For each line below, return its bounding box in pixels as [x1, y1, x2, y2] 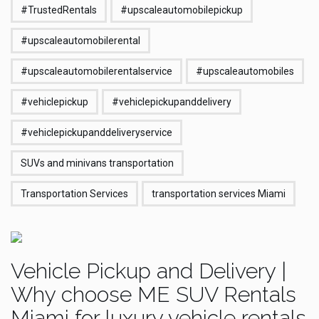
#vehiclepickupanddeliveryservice [21, 127, 172, 138]
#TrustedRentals [21, 4, 97, 16]
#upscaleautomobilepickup [120, 4, 243, 16]
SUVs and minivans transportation [21, 157, 174, 169]
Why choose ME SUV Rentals [11, 282, 296, 307]
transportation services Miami [152, 188, 286, 199]
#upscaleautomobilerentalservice [21, 66, 172, 77]
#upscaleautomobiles [196, 66, 294, 77]
